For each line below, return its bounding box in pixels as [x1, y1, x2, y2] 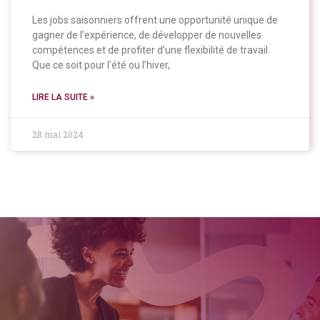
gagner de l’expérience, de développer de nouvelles [32, 29, 261, 41]
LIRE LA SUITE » [32, 91, 94, 102]
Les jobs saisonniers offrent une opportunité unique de [32, 14, 278, 26]
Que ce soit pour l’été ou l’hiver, [32, 59, 170, 71]
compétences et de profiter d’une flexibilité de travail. [32, 44, 270, 56]
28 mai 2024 [32, 128, 84, 140]
